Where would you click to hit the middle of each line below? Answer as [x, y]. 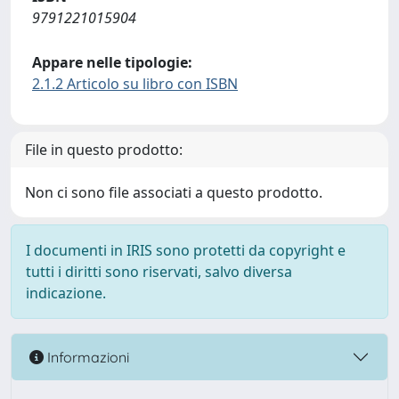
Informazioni [86, 357]
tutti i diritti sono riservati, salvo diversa [159, 272]
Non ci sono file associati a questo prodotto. [174, 192]
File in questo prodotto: [104, 150]
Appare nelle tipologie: [112, 62]
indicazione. [66, 293]
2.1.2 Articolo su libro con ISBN [135, 84]
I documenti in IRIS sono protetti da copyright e [186, 250]
